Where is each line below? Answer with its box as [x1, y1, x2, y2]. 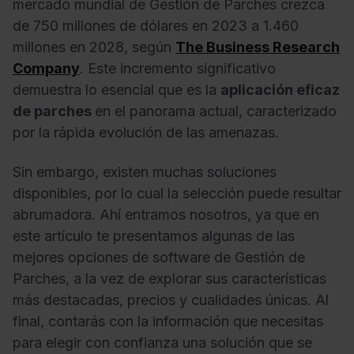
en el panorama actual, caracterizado [95, 103, 337, 120]
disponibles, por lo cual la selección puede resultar [13, 184, 341, 201]
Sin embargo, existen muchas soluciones [13, 163, 277, 180]
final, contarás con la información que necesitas [13, 312, 323, 330]
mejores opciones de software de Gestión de [13, 248, 305, 265]
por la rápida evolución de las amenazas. [13, 124, 279, 141]
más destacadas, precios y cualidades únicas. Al [13, 291, 329, 308]
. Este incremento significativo [80, 60, 276, 77]
